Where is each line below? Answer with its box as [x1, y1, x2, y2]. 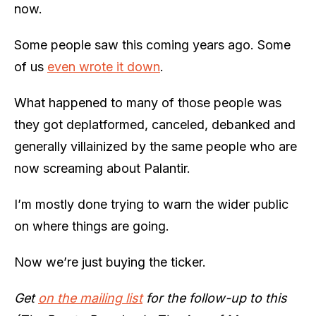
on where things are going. [14, 219, 169, 233]
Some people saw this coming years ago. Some [14, 37, 291, 52]
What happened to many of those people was [14, 95, 281, 110]
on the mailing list [38, 291, 142, 305]
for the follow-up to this [142, 291, 287, 305]
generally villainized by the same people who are [14, 139, 297, 154]
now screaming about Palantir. [14, 161, 190, 176]
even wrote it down [47, 59, 160, 74]
